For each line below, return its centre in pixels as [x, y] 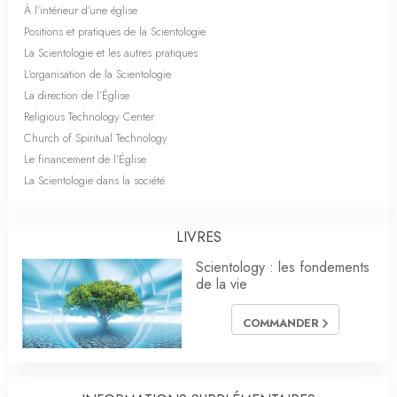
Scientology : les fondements [283, 267]
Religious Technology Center [89, 116]
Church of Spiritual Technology [96, 137]
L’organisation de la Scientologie [97, 74]
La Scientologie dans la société [94, 180]
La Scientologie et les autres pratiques [111, 52]
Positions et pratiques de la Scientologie [115, 31]
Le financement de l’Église [85, 159]
